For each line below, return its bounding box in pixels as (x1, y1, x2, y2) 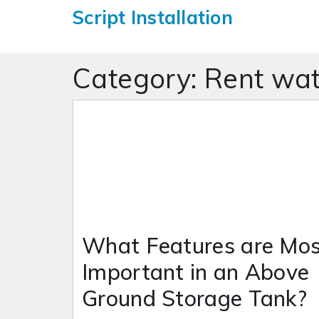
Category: (73, 61, 204, 96)
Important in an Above (82, 258, 310, 286)
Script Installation (73, 6, 233, 29)
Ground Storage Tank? (82, 285, 307, 313)
